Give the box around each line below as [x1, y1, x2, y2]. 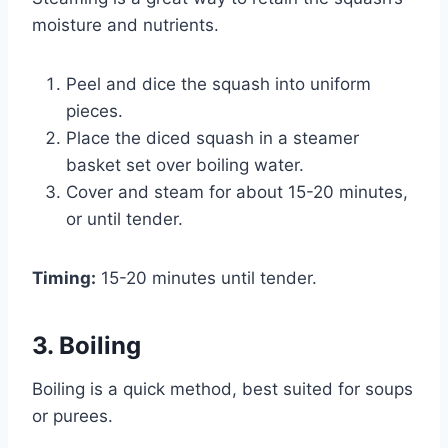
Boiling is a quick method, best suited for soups [32, 379, 413, 400]
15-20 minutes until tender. [96, 268, 317, 289]
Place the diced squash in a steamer [66, 128, 359, 149]
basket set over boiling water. [66, 155, 304, 176]
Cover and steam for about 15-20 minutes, [66, 182, 408, 203]
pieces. [66, 101, 123, 122]
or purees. [32, 406, 113, 427]
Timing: [32, 268, 96, 289]
